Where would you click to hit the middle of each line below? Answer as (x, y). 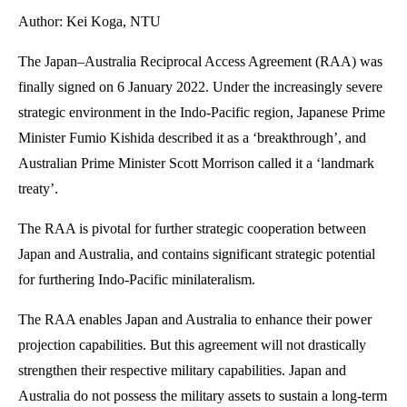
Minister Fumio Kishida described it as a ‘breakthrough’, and (192, 137)
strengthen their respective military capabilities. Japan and (182, 370)
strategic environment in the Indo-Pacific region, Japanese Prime (202, 112)
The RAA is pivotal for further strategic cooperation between (192, 228)
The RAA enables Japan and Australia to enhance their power (195, 319)
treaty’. (38, 188)
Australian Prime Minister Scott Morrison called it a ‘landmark (196, 163)
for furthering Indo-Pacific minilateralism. (137, 279)
